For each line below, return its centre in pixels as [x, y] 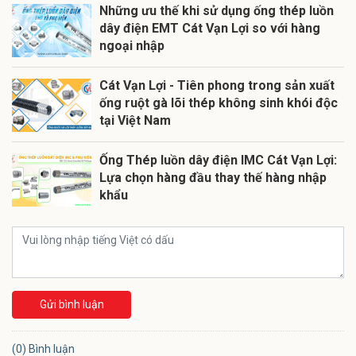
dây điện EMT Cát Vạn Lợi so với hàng [210, 29]
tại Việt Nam [135, 121]
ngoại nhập [132, 46]
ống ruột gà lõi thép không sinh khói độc [219, 103]
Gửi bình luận [72, 305]
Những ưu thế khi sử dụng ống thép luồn [217, 11]
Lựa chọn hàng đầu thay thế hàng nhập [213, 178]
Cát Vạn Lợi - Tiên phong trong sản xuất [217, 86]
